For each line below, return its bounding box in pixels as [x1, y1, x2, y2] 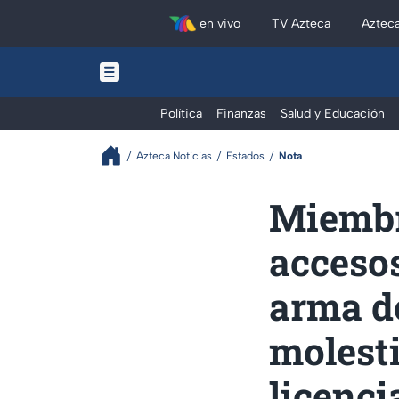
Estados [226, 149, 265, 162]
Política [160, 106, 202, 121]
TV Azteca [272, 16, 331, 31]
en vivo [199, 16, 240, 31]
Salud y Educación [281, 106, 385, 121]
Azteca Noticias [136, 149, 212, 162]
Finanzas [216, 106, 266, 121]
